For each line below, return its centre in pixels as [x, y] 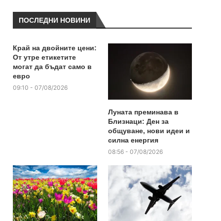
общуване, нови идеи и [149, 130]
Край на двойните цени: [55, 48]
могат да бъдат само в [53, 67]
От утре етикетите [45, 57]
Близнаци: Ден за [138, 121]
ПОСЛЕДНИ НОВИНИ [55, 20]
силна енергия [133, 140]
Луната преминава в [143, 112]
